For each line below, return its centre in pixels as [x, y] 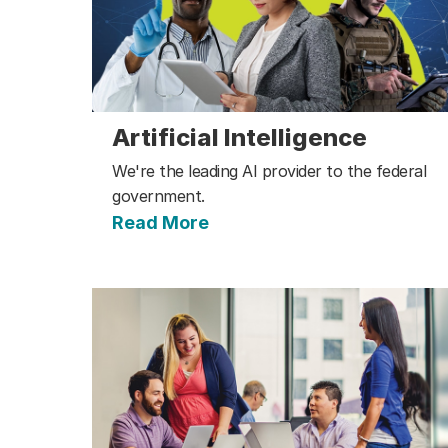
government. [158, 195]
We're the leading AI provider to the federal [269, 170]
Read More [160, 222]
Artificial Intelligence [239, 137]
